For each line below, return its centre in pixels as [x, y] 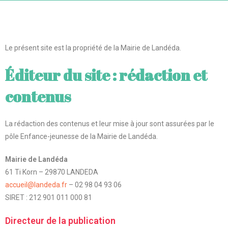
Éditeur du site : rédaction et [106, 75]
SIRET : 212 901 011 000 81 [49, 197]
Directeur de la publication [60, 221]
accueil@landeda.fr [36, 185]
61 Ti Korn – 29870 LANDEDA [52, 172]
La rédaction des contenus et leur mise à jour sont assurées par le [110, 124]
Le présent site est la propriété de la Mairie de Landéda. [93, 48]
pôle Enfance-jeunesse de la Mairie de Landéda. [81, 136]
